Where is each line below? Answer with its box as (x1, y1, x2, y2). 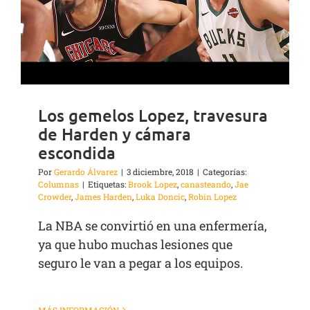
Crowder (38, 191, 71, 203)
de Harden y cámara (38, 123, 191, 145)
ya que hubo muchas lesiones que (38, 236, 232, 253)
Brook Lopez (128, 179, 177, 190)
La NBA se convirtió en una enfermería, (38, 217, 267, 235)
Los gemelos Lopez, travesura (38, 104, 268, 127)
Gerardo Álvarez (54, 166, 118, 178)
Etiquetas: (88, 179, 128, 190)
